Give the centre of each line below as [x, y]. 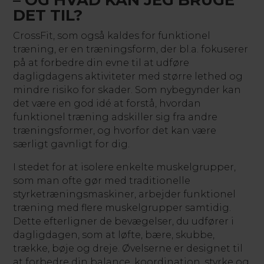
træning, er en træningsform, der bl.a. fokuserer [131, 49]
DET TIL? [48, 15]
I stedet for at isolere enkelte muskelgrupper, [125, 167]
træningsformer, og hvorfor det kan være [115, 131]
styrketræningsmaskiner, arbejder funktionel [125, 194]
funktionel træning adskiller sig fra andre [115, 117]
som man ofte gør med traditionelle [102, 181]
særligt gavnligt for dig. [72, 144]
